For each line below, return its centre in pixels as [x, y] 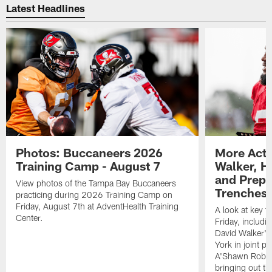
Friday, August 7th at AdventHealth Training [97, 206]
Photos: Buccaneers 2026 [90, 153]
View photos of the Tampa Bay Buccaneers [96, 183]
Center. [30, 218]
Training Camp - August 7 [88, 166]
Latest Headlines [46, 8]
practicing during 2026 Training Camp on [94, 195]
